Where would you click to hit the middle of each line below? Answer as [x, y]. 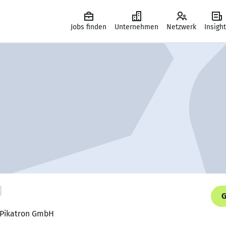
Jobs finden [89, 27]
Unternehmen [136, 27]
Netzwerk [181, 27]
